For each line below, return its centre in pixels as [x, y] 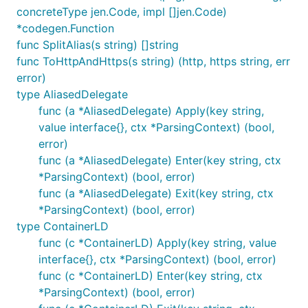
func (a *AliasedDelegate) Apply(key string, [151, 111]
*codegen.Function [65, 28]
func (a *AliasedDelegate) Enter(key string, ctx [160, 160]
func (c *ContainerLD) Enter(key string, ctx [151, 276]
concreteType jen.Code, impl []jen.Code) [122, 12]
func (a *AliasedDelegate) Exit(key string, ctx [156, 193]
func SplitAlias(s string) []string [98, 45]
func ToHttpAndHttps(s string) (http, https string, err [153, 61]
